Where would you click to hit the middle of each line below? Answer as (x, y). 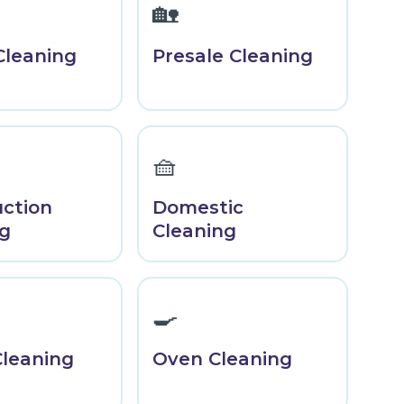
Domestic (198, 208)
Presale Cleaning (233, 56)
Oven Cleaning (223, 359)
